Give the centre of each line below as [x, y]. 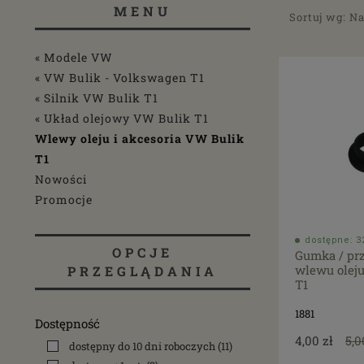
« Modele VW [74, 57]
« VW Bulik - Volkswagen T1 [120, 78]
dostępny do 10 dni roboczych [142, 346]
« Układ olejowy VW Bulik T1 [122, 118]
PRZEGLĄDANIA [143, 271]
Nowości [61, 179]
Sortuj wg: [319, 17]
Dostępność [67, 323]
